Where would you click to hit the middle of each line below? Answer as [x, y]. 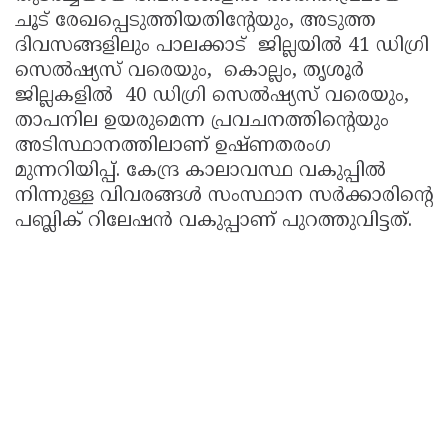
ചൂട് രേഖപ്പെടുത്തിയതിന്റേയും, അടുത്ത [195, 22]
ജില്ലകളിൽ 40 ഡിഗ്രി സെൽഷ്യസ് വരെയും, [212, 97]
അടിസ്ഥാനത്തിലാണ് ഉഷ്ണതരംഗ [173, 147]
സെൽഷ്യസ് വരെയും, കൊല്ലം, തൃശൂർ [189, 72]
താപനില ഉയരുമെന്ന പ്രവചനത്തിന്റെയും [202, 122]
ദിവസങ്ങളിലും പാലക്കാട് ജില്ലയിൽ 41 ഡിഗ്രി [222, 47]
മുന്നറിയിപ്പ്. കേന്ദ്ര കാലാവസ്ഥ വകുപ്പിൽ [200, 172]
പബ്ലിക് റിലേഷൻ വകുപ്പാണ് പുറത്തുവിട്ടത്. [213, 222]
